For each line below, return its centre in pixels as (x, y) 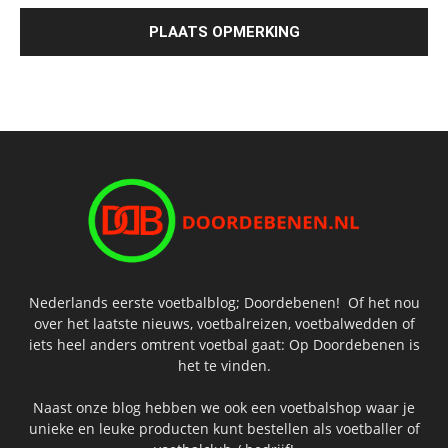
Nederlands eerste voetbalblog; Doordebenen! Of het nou (224, 302)
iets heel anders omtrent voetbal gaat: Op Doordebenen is (224, 344)
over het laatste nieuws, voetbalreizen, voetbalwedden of (224, 323)
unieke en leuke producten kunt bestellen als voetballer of (224, 428)
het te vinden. (224, 365)
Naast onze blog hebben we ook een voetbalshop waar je (224, 407)
